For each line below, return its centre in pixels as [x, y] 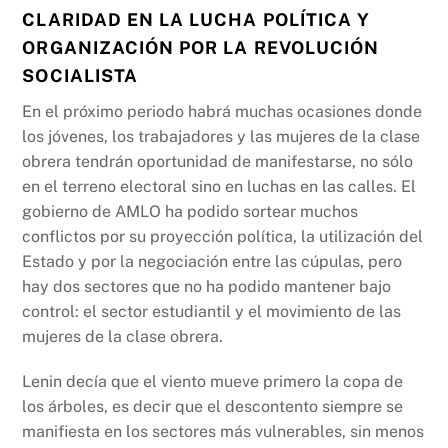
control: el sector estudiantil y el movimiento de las [212, 311]
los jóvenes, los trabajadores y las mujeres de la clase [221, 136]
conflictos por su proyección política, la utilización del [223, 236]
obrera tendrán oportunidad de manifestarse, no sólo [218, 161]
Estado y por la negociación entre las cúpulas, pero [212, 261]
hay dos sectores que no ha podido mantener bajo [207, 286]
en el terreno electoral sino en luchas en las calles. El [219, 186]
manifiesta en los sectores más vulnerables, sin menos [223, 432]
